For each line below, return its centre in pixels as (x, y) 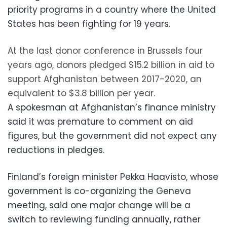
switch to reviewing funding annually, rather (104, 219)
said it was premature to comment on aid (100, 121)
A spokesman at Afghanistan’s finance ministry (112, 107)
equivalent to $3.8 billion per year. (81, 93)
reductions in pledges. (56, 150)
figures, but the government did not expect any (112, 136)
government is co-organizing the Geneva (99, 191)
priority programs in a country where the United (112, 9)
